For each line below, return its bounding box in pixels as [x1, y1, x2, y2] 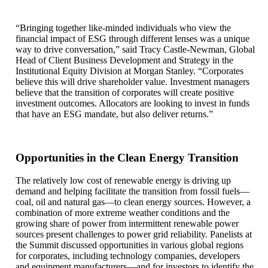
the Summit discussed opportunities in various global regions [16, 239, 243, 250]
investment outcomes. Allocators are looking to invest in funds [16, 98, 249, 109]
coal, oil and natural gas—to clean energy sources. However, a [16, 196, 251, 207]
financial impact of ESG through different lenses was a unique [16, 33, 249, 44]
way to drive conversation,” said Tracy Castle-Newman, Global [16, 44, 255, 55]
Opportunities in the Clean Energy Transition [16, 151, 239, 164]
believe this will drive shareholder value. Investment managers [16, 77, 249, 87]
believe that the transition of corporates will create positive [16, 87, 234, 98]
